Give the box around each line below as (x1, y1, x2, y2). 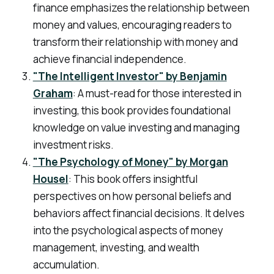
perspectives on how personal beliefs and (32, 189, 231, 204)
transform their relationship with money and (32, 35, 238, 50)
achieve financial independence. (32, 52, 187, 67)
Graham (32, 86, 73, 101)
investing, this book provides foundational (32, 103, 231, 118)
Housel (32, 172, 68, 187)
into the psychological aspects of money (32, 223, 223, 238)
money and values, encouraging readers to (32, 18, 232, 32)
